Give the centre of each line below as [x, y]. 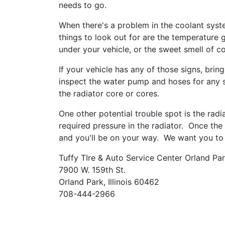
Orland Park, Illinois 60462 [109, 182]
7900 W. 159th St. [92, 170]
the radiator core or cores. [110, 93]
